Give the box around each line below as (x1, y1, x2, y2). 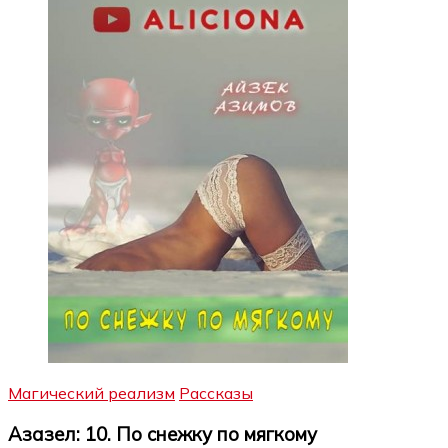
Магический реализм (8, 383, 175, 403)
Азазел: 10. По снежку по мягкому (8, 421, 317, 446)
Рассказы (179, 383, 253, 403)
